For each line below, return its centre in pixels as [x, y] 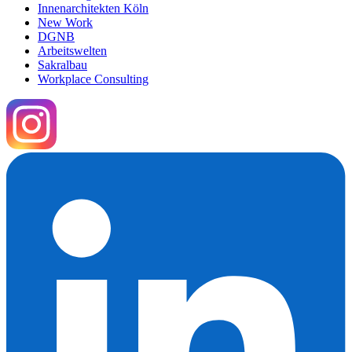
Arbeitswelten [72, 50]
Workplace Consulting [93, 79]
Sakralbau [62, 64]
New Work [65, 22]
